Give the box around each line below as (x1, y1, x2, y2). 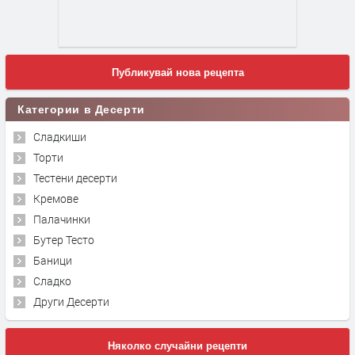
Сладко (33, 273, 71, 288)
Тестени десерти (33, 170, 117, 185)
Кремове (33, 190, 78, 206)
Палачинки (33, 211, 90, 227)
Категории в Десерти (83, 102, 145, 116)
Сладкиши (33, 128, 86, 144)
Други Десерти (33, 293, 109, 309)
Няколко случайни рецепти (108, 339, 247, 352)
